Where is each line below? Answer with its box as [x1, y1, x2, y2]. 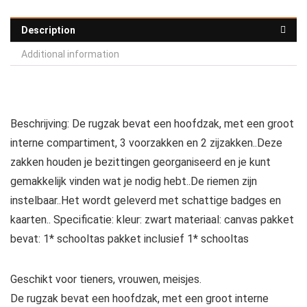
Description [21, 25, 75, 36]
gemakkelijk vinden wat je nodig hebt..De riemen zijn [10, 175, 257, 188]
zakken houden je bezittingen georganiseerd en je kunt [10, 156, 271, 169]
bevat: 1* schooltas [10, 232, 108, 246]
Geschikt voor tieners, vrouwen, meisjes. [10, 273, 201, 286]
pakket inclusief [108, 232, 187, 246]
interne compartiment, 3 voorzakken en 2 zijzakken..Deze [10, 136, 282, 150]
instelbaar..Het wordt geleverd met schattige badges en [10, 194, 281, 208]
